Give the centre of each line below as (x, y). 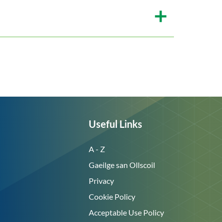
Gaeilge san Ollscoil (122, 165)
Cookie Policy (112, 196)
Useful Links (116, 124)
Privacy (102, 181)
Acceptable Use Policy (127, 212)
